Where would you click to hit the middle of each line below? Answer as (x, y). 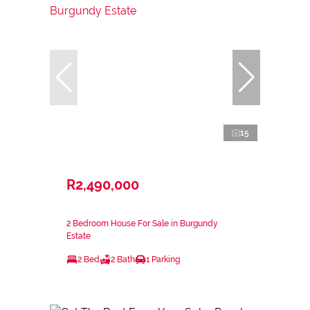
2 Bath (123, 259)
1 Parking (163, 259)
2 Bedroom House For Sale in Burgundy (142, 223)
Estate (79, 236)
